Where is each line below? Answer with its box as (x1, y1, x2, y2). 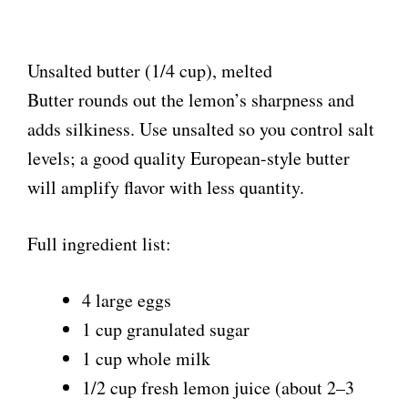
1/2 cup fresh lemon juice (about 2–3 (82, 375, 354, 401)
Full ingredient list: (27, 231, 171, 257)
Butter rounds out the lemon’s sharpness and (27, 87, 354, 113)
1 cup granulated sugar (82, 317, 250, 342)
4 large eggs (82, 288, 171, 313)
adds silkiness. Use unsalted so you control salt (27, 117, 374, 142)
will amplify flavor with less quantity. (27, 175, 304, 200)
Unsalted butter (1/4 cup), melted (27, 58, 272, 84)
